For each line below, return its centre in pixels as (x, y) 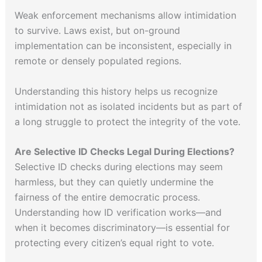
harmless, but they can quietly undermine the (114, 182)
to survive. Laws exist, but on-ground (97, 31)
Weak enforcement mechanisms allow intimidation (125, 15)
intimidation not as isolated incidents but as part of (128, 106)
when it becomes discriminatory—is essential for (122, 228)
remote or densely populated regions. (98, 61)
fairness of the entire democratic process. (107, 197)
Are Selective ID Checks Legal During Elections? (124, 152)
